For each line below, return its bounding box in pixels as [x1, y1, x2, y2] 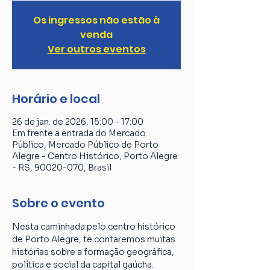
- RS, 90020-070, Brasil [12, 162, 111, 173]
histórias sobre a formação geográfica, [12, 246, 176, 257]
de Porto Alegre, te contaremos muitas [12, 234, 177, 245]
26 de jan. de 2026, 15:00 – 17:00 [12, 116, 143, 127]
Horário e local [12, 90, 100, 107]
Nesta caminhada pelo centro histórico [12, 221, 177, 232]
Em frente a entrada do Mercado [12, 128, 146, 139]
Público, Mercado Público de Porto [12, 139, 159, 150]
